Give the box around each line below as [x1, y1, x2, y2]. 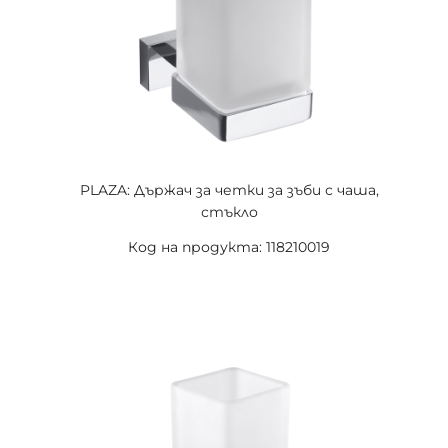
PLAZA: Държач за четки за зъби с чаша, [79, 181, 379, 199]
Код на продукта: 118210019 [128, 238, 330, 256]
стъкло [200, 203, 258, 221]
